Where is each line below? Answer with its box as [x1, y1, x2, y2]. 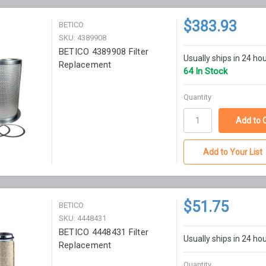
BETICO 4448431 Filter [58, 227, 149, 238]
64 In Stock [183, 65, 227, 77]
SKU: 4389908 [58, 33, 106, 42]
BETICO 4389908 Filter [58, 46, 149, 57]
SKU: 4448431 [58, 214, 106, 223]
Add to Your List [203, 147, 263, 157]
